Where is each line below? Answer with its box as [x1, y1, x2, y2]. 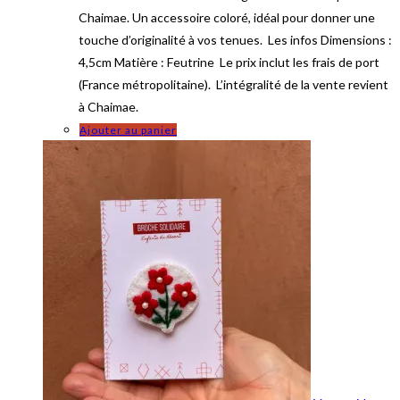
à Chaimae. [79, 99, 138, 115]
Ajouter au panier [79, 123, 177, 137]
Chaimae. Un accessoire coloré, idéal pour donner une [79, 10, 375, 26]
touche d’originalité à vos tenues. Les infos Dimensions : [79, 32, 392, 48]
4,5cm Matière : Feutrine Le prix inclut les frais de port [79, 54, 379, 71]
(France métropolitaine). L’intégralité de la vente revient [79, 77, 388, 93]
